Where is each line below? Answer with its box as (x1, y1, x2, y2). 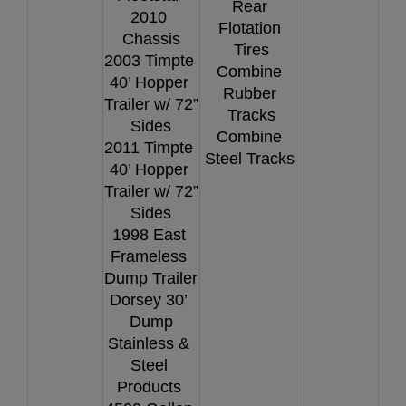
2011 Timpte (104, 138, 193, 157)
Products (116, 377, 181, 396)
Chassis (121, 29, 180, 48)
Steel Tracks (204, 149, 299, 168)
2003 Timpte (103, 51, 194, 70)
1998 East (111, 225, 186, 244)
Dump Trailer (104, 268, 198, 287)
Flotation (217, 18, 281, 37)
